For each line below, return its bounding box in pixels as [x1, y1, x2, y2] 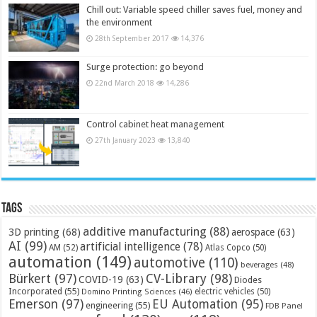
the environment [86, 16, 153, 28]
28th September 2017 [95, 33, 170, 42]
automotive [134, 255, 206, 272]
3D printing [8, 226, 60, 238]
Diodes [234, 275, 263, 286]
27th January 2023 [95, 136, 156, 145]
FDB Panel [265, 301, 304, 311]
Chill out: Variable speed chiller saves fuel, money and [86, 4, 303, 15]
